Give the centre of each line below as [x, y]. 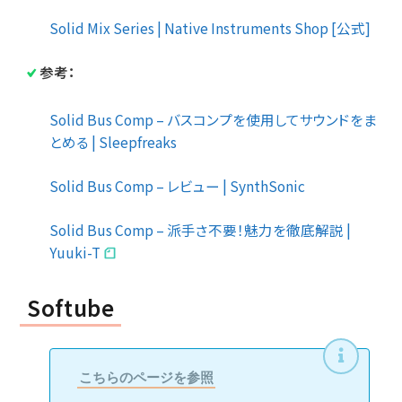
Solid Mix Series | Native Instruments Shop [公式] [210, 27]
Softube [71, 307]
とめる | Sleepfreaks [113, 141]
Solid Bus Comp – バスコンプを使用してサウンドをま [213, 119]
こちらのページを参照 [146, 376]
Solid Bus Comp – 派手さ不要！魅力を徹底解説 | [200, 229]
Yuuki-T [76, 252]
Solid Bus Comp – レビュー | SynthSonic [177, 185]
